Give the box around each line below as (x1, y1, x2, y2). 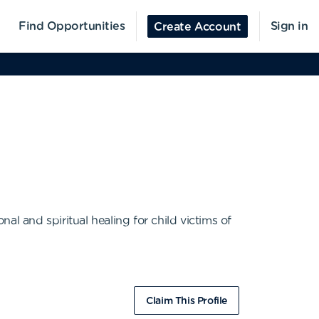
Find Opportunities (19, 21, 125, 32)
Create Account (154, 21, 241, 33)
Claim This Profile (146, 296, 227, 306)
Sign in (270, 21, 308, 32)
